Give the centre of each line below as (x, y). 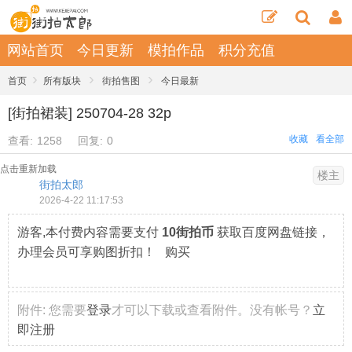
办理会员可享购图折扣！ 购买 (104, 252)
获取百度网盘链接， (272, 232)
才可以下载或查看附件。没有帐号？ (212, 310)
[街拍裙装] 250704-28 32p (90, 113)
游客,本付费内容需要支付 (90, 232)
